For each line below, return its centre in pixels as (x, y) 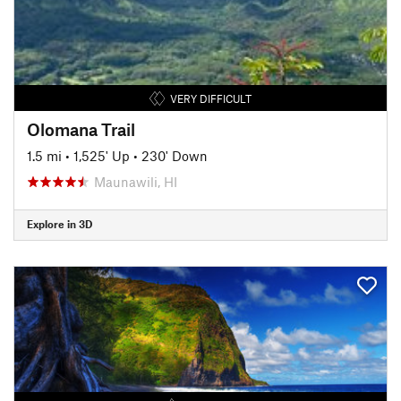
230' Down (175, 155)
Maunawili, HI (136, 181)
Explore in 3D (60, 224)
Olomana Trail (81, 129)
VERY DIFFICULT (210, 98)
